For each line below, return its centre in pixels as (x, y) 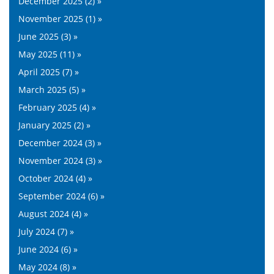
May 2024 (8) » (47, 267)
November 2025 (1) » (60, 18)
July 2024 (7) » (46, 231)
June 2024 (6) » (48, 249)
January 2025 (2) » (54, 125)
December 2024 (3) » (60, 143)
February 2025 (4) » (57, 107)
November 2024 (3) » (60, 160)
